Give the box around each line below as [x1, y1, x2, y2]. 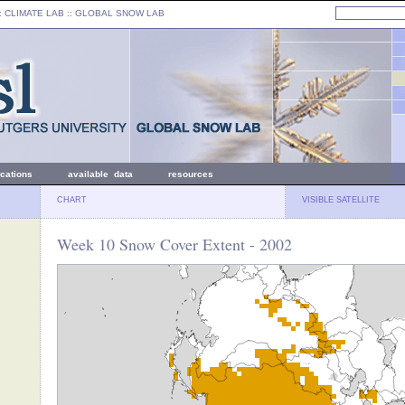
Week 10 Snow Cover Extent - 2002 [57, 233, 292, 255]
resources [168, 169, 213, 179]
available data [68, 169, 133, 179]
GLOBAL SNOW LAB [75, 8, 165, 18]
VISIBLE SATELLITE [302, 195, 380, 204]
